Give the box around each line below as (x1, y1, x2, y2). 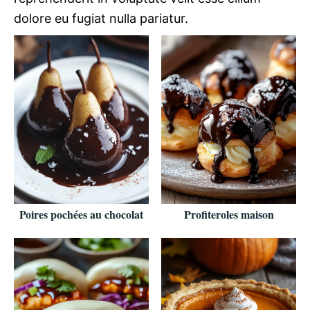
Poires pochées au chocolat (19, 206, 143, 222)
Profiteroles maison (183, 206, 274, 222)
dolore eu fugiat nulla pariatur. (14, 11, 188, 26)
